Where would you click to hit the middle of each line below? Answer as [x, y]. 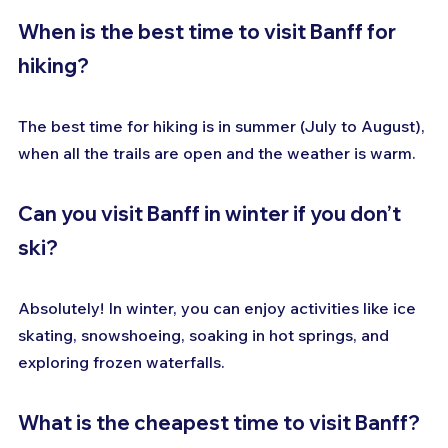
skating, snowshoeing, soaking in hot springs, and [205, 335]
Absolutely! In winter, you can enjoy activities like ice [219, 308]
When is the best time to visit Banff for [209, 32]
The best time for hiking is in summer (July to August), [223, 126]
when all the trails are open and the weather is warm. [217, 153]
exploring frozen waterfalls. [121, 362]
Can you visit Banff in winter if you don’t [211, 214]
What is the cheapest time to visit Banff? [219, 423]
